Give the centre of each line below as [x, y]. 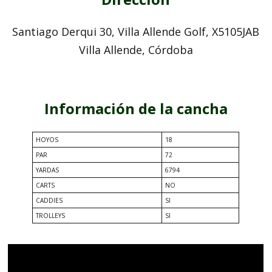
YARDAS [48, 170]
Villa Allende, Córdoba [136, 50]
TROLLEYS [51, 216]
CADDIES [49, 201]
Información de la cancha [136, 109]
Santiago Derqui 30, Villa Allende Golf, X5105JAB [136, 32]
